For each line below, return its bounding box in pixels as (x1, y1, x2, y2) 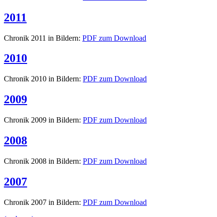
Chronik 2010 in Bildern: (4, 75, 83, 83)
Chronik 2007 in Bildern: (4, 198, 83, 206)
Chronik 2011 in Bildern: (4, 33, 82, 42)
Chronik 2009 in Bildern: (4, 116, 83, 124)
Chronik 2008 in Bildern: (4, 156, 83, 165)
